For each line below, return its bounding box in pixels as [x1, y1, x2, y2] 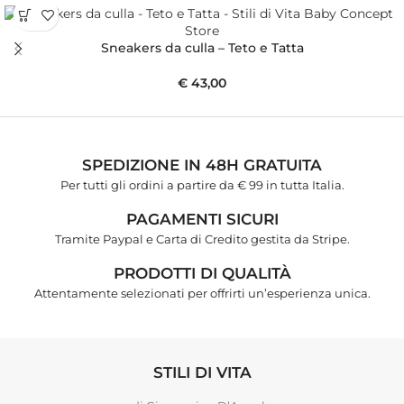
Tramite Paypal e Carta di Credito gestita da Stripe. [54, 231, 350, 246]
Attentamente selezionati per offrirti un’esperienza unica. [33, 285, 371, 300]
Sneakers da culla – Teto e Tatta [100, 40, 304, 56]
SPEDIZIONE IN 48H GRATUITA [82, 155, 322, 174]
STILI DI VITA [152, 363, 252, 381]
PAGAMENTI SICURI [125, 209, 279, 228]
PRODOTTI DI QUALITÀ [113, 263, 291, 282]
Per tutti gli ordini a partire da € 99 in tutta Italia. [60, 177, 344, 192]
